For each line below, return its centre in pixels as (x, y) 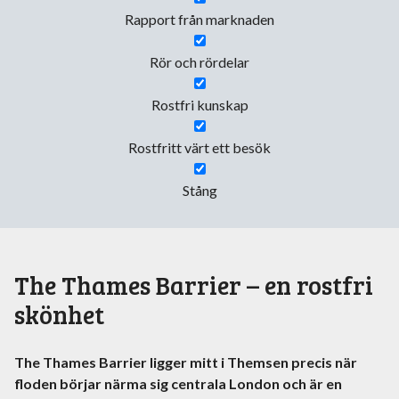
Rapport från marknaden (199, 19)
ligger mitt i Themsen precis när (252, 362)
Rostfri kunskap (199, 105)
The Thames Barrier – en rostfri (194, 285)
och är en (311, 384)
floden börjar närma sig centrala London (147, 384)
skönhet (59, 314)
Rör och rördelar (199, 62)
